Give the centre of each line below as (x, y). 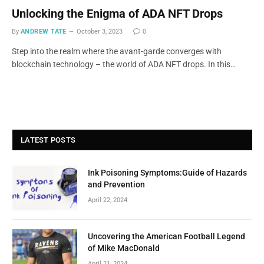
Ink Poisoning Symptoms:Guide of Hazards (167, 172)
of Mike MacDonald (124, 248)
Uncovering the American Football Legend (166, 236)
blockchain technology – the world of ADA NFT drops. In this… (124, 64)
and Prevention (116, 184)
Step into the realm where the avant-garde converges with (117, 51)
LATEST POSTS (48, 140)
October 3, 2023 (99, 31)
